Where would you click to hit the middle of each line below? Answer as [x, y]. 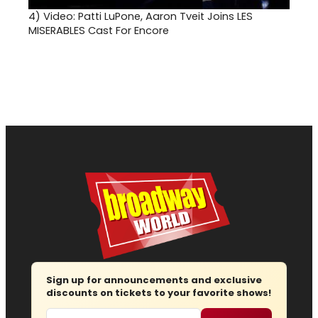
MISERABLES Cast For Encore [99, 31]
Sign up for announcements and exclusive [154, 280]
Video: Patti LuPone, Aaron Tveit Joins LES [148, 17]
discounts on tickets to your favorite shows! [159, 293]
